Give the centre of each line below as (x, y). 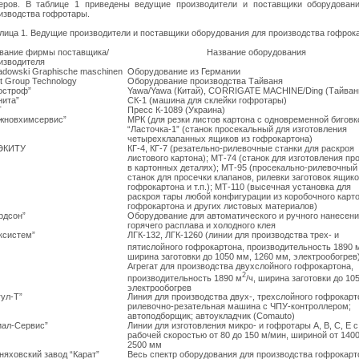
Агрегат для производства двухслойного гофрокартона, (240, 266)
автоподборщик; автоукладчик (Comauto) (211, 316)
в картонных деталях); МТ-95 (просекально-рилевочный (242, 168)
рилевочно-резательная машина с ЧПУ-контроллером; (239, 307)
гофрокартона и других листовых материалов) (222, 206)
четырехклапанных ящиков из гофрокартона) (220, 139)
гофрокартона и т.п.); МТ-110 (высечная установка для (239, 187)
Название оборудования (256, 52)
